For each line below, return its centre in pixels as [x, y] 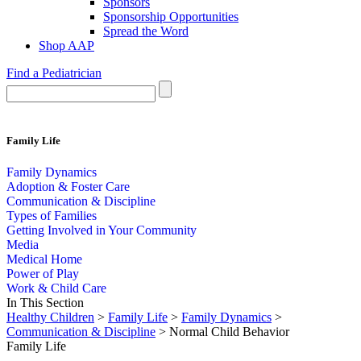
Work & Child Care [56, 288]
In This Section [45, 303]
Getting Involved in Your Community [102, 230]
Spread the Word [146, 31]
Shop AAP [66, 46]
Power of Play [43, 274]
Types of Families [52, 216]
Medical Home [44, 259]
